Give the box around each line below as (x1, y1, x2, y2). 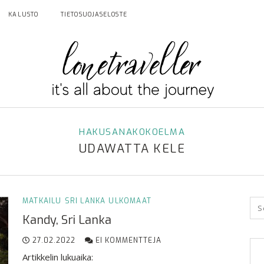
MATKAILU (22, 196, 62, 206)
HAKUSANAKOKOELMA (79, 126, 185, 138)
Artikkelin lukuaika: (22, 251, 93, 263)
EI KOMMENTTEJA (93, 236, 161, 245)
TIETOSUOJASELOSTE (61, 11, 127, 18)
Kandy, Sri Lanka (22, 212, 111, 228)
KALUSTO (8, 11, 39, 18)
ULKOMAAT (108, 196, 152, 206)
